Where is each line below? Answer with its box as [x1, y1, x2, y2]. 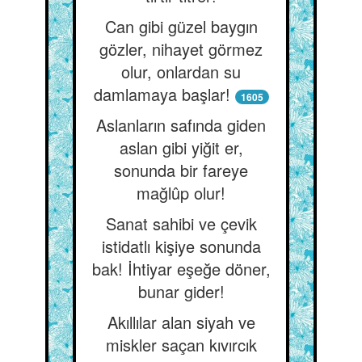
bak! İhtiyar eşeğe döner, [91, 257, 271, 280]
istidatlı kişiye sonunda [101, 234, 261, 258]
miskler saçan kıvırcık [105, 333, 257, 356]
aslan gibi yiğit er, [119, 136, 243, 159]
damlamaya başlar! [93, 82, 230, 106]
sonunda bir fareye [114, 158, 248, 182]
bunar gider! [137, 280, 225, 303]
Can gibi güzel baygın [104, 15, 258, 38]
